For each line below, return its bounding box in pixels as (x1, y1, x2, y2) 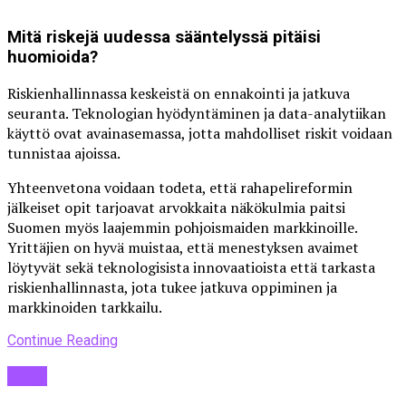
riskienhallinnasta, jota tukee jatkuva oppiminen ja (7, 277, 337, 298)
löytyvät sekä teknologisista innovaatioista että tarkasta (7, 257, 375, 278)
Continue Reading (7, 332, 118, 350)
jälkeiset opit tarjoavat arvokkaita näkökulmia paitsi (7, 198, 345, 218)
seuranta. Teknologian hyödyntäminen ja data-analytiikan (7, 103, 386, 124)
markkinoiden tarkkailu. (7, 297, 162, 318)
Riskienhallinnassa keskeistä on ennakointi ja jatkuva (7, 83, 350, 104)
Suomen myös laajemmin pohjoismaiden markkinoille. (7, 217, 357, 238)
